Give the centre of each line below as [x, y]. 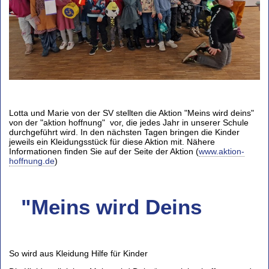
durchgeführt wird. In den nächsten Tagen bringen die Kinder [124, 132]
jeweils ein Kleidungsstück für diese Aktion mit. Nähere [112, 141]
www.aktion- [222, 151]
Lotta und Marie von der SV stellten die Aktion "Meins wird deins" [131, 113]
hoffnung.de [32, 161]
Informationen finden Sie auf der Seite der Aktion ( [104, 151]
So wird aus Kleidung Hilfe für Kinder [78, 253]
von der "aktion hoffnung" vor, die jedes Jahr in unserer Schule [129, 122]
